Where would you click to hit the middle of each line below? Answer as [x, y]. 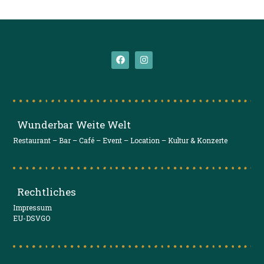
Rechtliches [47, 192]
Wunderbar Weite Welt [74, 124]
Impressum [33, 208]
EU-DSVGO [32, 218]
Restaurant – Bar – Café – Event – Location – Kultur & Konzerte [121, 140]
